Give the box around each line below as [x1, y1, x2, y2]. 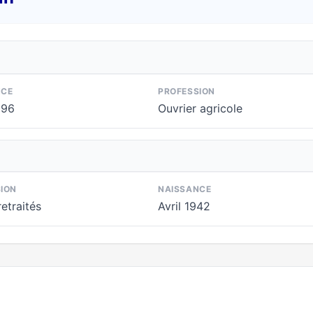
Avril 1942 [158, 199, 210, 213]
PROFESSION [158, 86, 215, 96]
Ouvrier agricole [158, 101, 242, 115]
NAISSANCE [158, 184, 212, 194]
